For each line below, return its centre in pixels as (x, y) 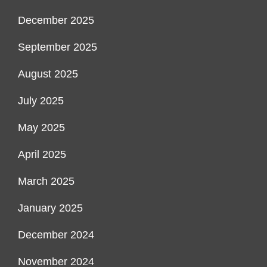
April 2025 (42, 155)
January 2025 (50, 208)
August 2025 (48, 74)
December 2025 (56, 21)
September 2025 (58, 47)
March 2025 (46, 181)
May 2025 (41, 128)
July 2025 (41, 101)
